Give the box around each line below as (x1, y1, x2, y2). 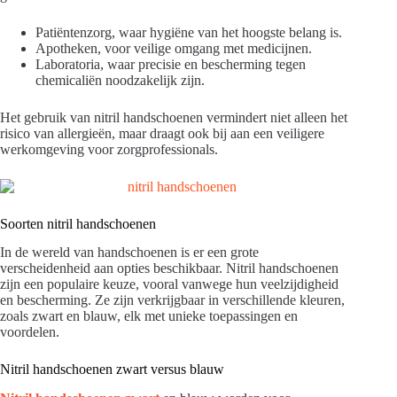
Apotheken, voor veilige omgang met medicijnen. (35, 40, 312, 56)
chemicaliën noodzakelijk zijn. (35, 72, 205, 88)
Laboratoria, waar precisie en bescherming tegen (35, 56, 306, 72)
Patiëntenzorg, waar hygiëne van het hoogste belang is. (35, 24, 342, 40)
